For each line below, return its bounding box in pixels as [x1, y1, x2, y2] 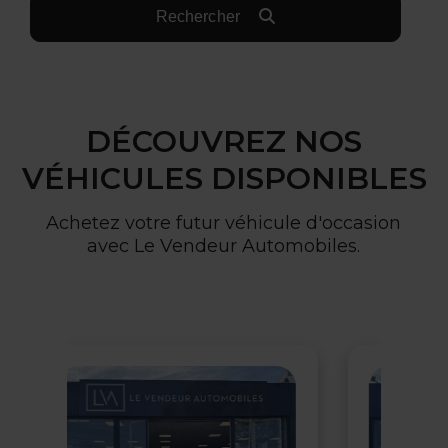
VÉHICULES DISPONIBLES [21, 160, 427, 197]
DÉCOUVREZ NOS [86, 123, 362, 160]
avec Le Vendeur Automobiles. [87, 235, 361, 257]
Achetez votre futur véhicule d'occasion [46, 212, 402, 234]
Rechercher [155, 8, 245, 25]
